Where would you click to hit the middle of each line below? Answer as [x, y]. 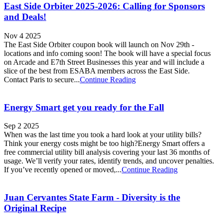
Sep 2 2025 [21, 126]
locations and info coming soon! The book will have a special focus [107, 53]
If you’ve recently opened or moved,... [63, 170]
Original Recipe [35, 208]
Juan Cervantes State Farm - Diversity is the [92, 198]
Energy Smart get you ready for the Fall [84, 107]
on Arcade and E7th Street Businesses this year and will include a [104, 62]
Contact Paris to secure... [42, 79]
